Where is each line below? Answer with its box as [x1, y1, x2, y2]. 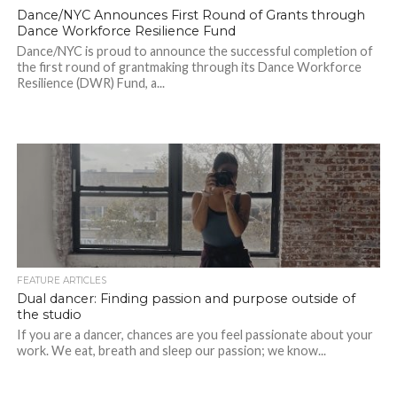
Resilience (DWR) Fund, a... [16, 75, 165, 91]
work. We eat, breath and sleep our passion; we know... [16, 343, 326, 359]
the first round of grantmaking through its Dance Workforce [16, 59, 362, 75]
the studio [16, 307, 82, 323]
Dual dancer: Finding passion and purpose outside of [16, 291, 355, 307]
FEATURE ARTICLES [16, 275, 106, 287]
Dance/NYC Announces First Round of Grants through [16, 7, 365, 24]
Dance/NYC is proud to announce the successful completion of [16, 43, 373, 59]
